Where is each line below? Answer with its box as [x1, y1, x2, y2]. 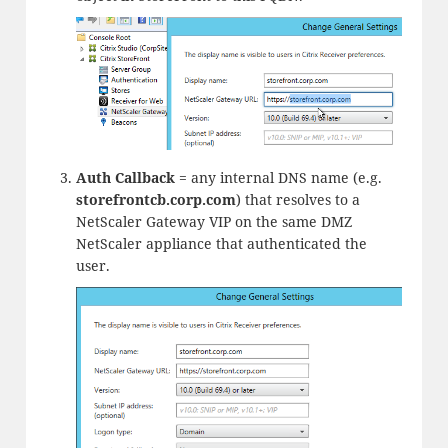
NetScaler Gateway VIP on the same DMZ [75, 211, 352, 231]
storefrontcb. [75, 189, 170, 209]
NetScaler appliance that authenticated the [75, 233, 367, 253]
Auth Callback [75, 167, 175, 187]
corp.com [169, 189, 236, 209]
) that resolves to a [235, 189, 360, 209]
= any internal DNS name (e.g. [174, 167, 382, 187]
